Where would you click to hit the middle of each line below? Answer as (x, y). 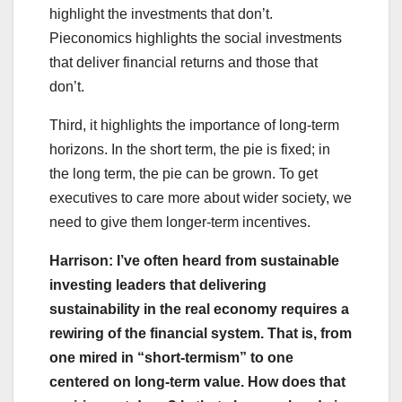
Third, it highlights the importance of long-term (194, 126)
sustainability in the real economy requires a (199, 310)
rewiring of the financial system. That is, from (201, 334)
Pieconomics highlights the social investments (196, 39)
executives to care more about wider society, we (201, 198)
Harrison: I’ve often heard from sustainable (194, 261)
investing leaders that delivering (158, 285)
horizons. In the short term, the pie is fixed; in (190, 150)
